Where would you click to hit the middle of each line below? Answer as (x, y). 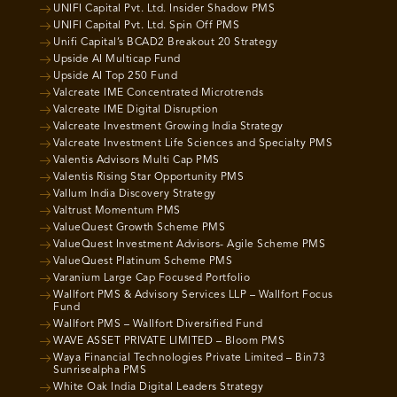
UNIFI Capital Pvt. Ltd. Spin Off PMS (146, 26)
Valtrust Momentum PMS (117, 211)
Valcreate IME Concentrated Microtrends (158, 93)
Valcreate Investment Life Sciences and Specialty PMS (193, 144)
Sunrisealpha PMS (100, 371)
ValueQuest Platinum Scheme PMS (143, 262)
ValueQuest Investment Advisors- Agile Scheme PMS (189, 245)
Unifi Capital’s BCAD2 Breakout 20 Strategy (165, 43)
